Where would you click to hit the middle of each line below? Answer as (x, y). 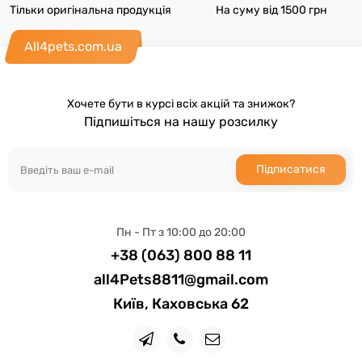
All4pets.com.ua (73, 46)
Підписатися (291, 169)
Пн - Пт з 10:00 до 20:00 (181, 232)
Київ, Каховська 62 (181, 304)
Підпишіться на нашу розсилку (181, 122)
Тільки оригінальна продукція (90, 10)
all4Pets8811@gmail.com (181, 280)
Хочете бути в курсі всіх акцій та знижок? (181, 104)
